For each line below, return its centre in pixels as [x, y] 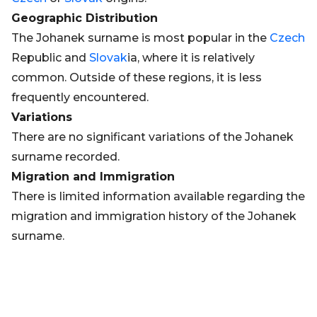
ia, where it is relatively [191, 58]
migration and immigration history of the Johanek [154, 216]
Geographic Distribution [85, 18]
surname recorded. [65, 157]
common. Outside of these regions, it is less [137, 77]
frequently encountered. [80, 97]
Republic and [50, 58]
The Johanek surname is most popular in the [140, 38]
